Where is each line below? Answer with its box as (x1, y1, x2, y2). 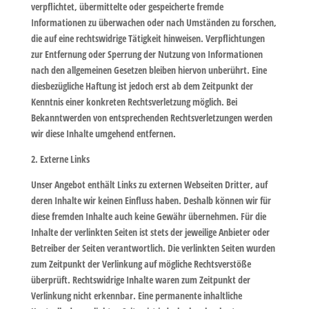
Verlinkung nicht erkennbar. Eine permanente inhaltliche (30, 289, 242, 302)
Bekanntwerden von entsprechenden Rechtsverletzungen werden (30, 111, 272, 124)
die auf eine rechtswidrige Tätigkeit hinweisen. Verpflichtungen (30, 32, 265, 45)
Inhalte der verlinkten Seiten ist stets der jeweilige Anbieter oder (30, 226, 270, 239)
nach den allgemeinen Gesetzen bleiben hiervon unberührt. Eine (30, 63, 267, 77)
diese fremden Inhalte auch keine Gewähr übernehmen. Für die (30, 210, 266, 223)
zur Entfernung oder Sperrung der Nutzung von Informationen (30, 48, 263, 61)
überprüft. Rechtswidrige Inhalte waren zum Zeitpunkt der (30, 273, 250, 286)
